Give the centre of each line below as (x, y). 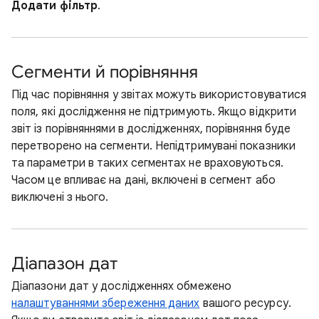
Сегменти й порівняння (105, 72)
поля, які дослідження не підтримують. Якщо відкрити (154, 112)
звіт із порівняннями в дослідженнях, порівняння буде (151, 129)
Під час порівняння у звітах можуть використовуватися (159, 95)
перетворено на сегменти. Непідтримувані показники (153, 146)
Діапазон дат (64, 263)
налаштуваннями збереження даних (106, 303)
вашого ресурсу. (245, 303)
